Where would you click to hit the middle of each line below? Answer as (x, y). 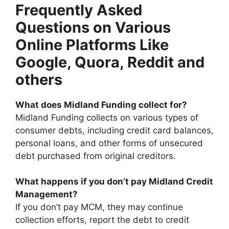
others (39, 79)
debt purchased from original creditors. (96, 156)
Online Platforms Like (92, 44)
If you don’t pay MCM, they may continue (99, 207)
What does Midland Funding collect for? (101, 105)
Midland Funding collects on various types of (107, 117)
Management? (47, 194)
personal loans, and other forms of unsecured (109, 143)
